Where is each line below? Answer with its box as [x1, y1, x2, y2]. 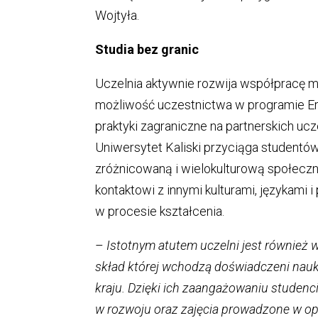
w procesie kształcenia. [95, 203, 225, 219]
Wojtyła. [95, 7, 140, 23]
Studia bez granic [95, 41, 199, 57]
